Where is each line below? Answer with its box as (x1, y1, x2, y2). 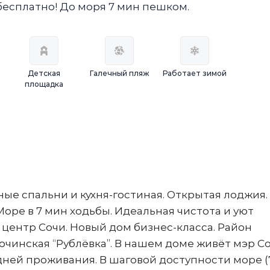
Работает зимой (162, 69, 227, 78)
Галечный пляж (89, 69, 149, 78)
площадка (25, 80, 64, 89)
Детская (28, 69, 61, 78)
